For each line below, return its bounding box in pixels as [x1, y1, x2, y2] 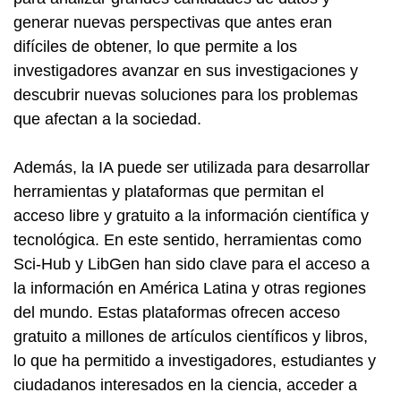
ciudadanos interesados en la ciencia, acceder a [13, 376, 357, 394]
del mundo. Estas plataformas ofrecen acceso [13, 303, 340, 321]
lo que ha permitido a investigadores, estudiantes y [13, 352, 376, 370]
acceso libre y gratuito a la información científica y [13, 207, 369, 225]
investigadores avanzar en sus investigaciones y [13, 62, 358, 80]
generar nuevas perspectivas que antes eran [13, 13, 332, 31]
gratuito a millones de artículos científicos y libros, [13, 328, 368, 346]
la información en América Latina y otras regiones [13, 279, 366, 297]
